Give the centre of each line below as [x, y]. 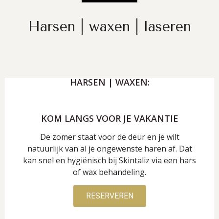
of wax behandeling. [109, 172]
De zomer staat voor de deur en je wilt [109, 137]
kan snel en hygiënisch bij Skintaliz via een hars [109, 160]
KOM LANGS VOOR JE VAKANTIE [109, 118]
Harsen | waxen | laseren [109, 26]
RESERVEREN [109, 196]
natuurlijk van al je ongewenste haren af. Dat [109, 148]
